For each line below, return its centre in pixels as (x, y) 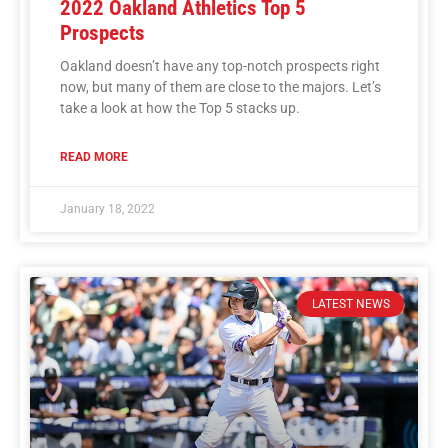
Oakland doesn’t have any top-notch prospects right (220, 65)
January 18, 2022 (107, 208)
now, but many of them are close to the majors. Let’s (220, 86)
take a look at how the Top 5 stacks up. (180, 107)
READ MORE (94, 156)
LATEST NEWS (350, 303)
